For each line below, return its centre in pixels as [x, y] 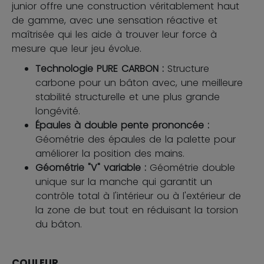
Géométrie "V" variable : [93, 167]
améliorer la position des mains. [110, 153]
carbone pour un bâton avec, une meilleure [139, 82]
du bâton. [59, 224]
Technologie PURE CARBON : [101, 68]
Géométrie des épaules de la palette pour [136, 139]
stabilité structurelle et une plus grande [128, 97]
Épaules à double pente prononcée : [122, 125]
